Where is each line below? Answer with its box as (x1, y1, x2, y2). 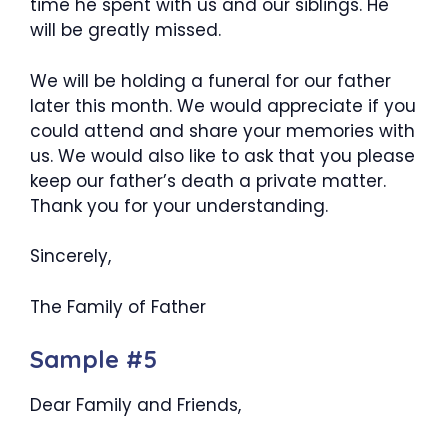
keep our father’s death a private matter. (30, 168, 386, 193)
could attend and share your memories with (30, 118, 415, 143)
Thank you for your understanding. (30, 193, 328, 218)
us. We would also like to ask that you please (30, 143, 415, 168)
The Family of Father (30, 294, 206, 319)
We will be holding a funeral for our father (30, 68, 391, 93)
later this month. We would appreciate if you (30, 93, 416, 118)
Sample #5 (30, 344, 157, 374)
